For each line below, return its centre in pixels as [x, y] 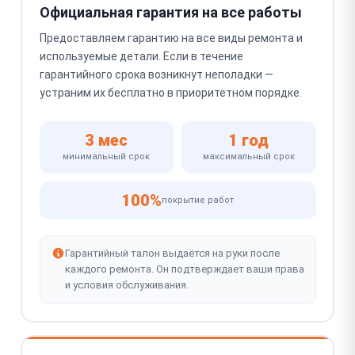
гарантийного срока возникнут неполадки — [156, 74]
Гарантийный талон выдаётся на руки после [172, 253]
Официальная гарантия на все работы [170, 12]
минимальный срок [107, 157]
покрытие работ [198, 200]
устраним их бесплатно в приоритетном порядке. [170, 93]
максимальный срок [248, 157]
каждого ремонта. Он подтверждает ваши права [184, 269]
